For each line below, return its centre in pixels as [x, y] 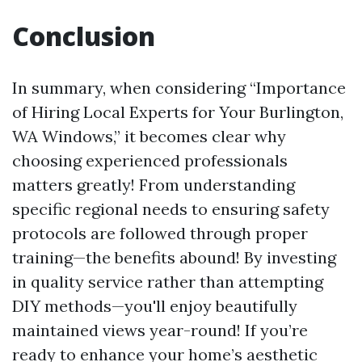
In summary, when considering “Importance [179, 88]
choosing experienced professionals [150, 160]
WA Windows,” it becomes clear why [149, 136]
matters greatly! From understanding [154, 185]
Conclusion [84, 36]
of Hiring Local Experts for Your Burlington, [178, 112]
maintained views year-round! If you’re [160, 330]
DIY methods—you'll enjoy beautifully [155, 306]
